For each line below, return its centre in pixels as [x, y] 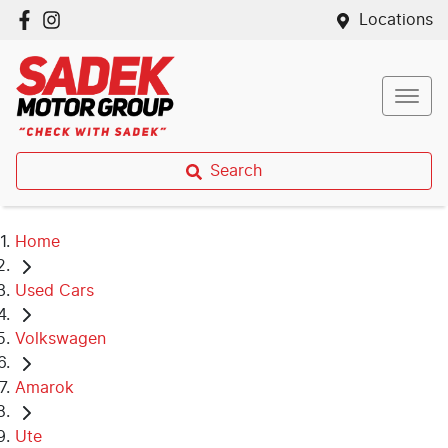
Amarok [44, 387]
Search [236, 171]
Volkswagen [60, 339]
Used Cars [54, 290]
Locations [396, 20]
